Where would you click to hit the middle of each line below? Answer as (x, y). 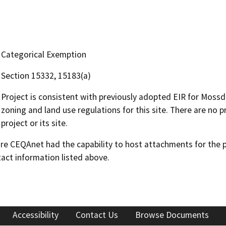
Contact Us (97, 215)
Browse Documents (172, 215)
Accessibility (36, 215)
